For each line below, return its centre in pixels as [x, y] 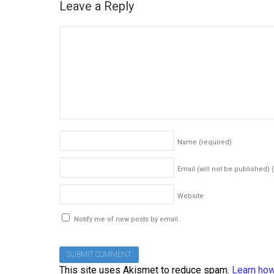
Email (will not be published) [224, 169]
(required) [215, 143]
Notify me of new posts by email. [127, 220]
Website [191, 196]
